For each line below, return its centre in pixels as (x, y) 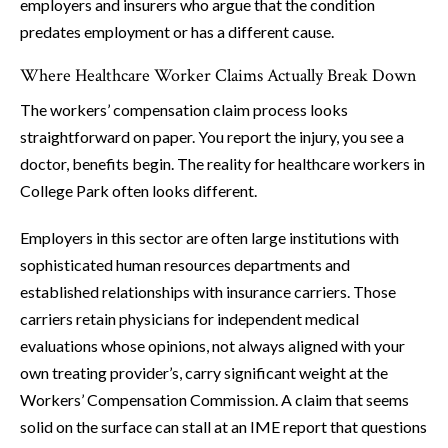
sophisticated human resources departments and (185, 265)
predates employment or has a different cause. (177, 32)
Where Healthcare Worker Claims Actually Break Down (218, 76)
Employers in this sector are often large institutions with (209, 238)
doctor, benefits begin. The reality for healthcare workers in (222, 164)
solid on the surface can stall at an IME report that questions (223, 427)
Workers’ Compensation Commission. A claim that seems (214, 400)
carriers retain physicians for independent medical (189, 319)
